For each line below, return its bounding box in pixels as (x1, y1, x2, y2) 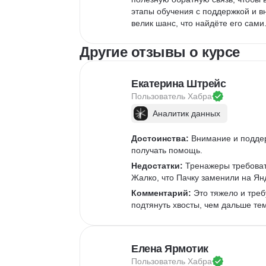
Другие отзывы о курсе (80, 44, 240, 60)
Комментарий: (131, 188, 191, 198)
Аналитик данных (153, 109, 220, 118)
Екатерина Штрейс (131, 78, 226, 90)
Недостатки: (131, 161, 183, 170)
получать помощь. (131, 145, 202, 155)
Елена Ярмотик (131, 243, 208, 255)
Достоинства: (131, 134, 189, 143)
